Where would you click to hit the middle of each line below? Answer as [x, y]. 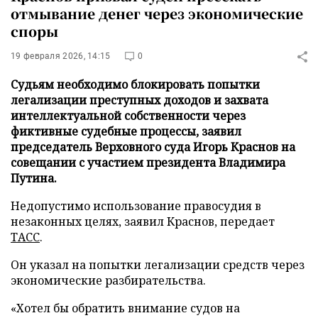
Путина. [34, 178]
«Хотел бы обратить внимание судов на [125, 308]
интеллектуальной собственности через [128, 116]
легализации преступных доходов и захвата [139, 100]
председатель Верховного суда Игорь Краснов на [153, 147]
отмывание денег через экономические [157, 13]
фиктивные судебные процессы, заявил [126, 131]
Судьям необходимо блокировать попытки [135, 84]
